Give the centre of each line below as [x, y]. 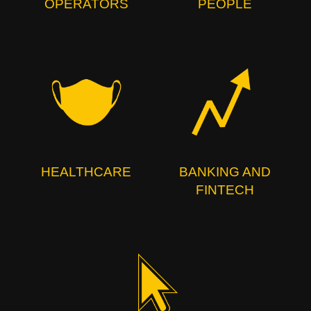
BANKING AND [225, 172]
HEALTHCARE [86, 172]
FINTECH [225, 190]
